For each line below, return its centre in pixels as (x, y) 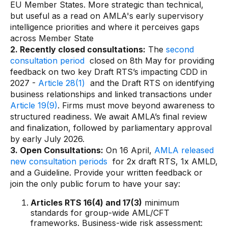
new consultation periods (59, 161)
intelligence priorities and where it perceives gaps (105, 27)
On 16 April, (129, 150)
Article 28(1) (62, 83)
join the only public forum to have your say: (95, 184)
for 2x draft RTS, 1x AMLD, (163, 161)
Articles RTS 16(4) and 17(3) (86, 203)
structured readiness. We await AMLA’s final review (109, 117)
